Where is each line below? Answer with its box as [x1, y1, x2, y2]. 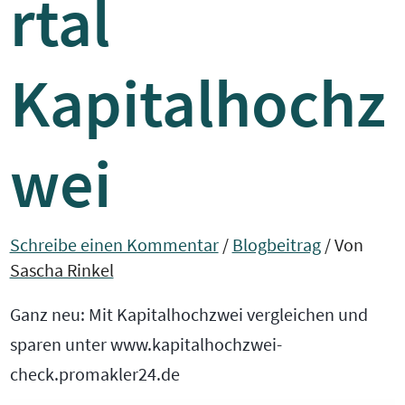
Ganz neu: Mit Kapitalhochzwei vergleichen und [9, 304, 368, 326]
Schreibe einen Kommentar [9, 233, 219, 256]
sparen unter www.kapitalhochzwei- [9, 334, 282, 356]
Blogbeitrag [231, 233, 321, 256]
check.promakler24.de [9, 363, 180, 386]
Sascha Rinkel [9, 259, 114, 281]
